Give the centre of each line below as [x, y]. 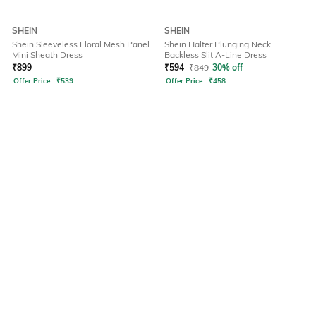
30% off [227, 68]
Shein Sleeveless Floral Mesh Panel [81, 44]
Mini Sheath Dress [47, 55]
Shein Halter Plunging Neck [218, 44]
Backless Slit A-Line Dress [215, 55]
